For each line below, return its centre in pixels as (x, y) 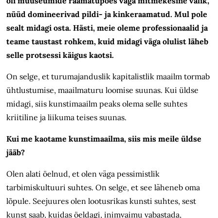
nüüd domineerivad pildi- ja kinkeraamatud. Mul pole (107, 14)
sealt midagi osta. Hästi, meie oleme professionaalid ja (107, 28)
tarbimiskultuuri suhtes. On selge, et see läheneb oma (103, 188)
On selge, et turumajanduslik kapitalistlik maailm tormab (108, 77)
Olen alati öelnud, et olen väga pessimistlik (83, 174)
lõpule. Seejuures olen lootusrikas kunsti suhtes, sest (101, 201)
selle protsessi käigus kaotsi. (60, 55)
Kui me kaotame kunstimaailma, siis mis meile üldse (104, 139)
